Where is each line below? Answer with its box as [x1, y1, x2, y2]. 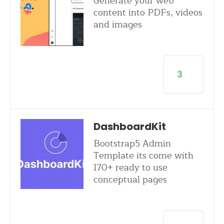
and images [93, 17, 142, 32]
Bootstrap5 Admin [93, 136, 171, 151]
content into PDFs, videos [93, 5, 202, 20]
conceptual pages [93, 172, 167, 187]
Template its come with [93, 148, 193, 163]
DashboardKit [93, 119, 166, 133]
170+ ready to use [93, 160, 167, 175]
